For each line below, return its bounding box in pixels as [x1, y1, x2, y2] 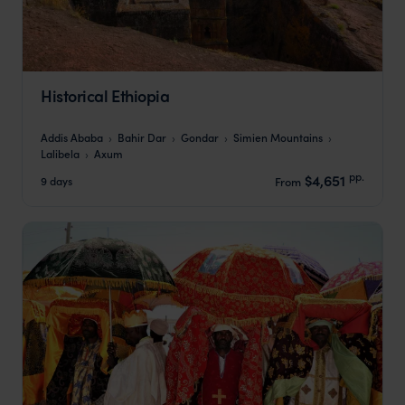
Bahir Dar [118, 129, 166, 146]
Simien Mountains [233, 129, 323, 146]
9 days [41, 172, 72, 188]
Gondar [181, 129, 219, 146]
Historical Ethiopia [41, 83, 170, 107]
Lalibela [41, 146, 80, 162]
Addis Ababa [41, 129, 103, 146]
